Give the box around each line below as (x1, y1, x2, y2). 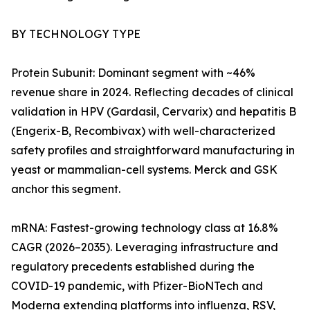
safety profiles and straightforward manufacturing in (11, 143, 295, 158)
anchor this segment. (11, 182, 120, 197)
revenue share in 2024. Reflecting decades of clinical (11, 85, 293, 100)
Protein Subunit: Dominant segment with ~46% (11, 66, 255, 80)
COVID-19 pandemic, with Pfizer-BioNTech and (11, 279, 263, 293)
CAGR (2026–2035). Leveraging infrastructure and (11, 240, 278, 255)
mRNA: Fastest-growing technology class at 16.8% (11, 221, 278, 235)
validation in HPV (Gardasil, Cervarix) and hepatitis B (11, 104, 296, 119)
